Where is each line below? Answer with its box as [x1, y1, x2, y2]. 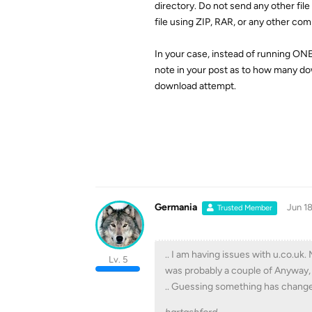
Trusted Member [217, 203, 273, 212]
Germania [155, 201, 197, 213]
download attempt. [155, 80, 236, 92]
